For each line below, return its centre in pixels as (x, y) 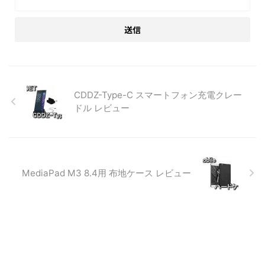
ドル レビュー (102, 108)
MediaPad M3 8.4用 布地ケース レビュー (106, 173)
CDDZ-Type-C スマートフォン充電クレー (158, 95)
